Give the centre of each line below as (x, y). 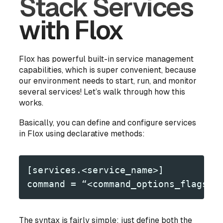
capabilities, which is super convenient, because (108, 70)
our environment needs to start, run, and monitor (108, 81)
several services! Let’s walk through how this (102, 92)
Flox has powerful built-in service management (107, 59)
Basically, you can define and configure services (108, 123)
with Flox (71, 30)
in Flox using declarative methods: (82, 134)
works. (31, 103)
